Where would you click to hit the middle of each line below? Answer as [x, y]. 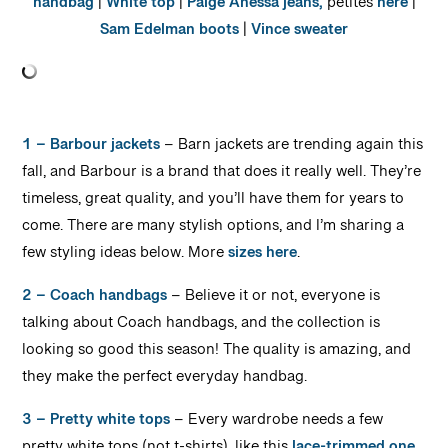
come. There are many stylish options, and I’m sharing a [213, 229]
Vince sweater [299, 33]
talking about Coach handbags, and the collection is [201, 326]
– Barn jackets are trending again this [292, 148]
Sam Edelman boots [169, 33]
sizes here [263, 256]
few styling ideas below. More [125, 256]
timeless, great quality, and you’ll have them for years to [213, 202]
